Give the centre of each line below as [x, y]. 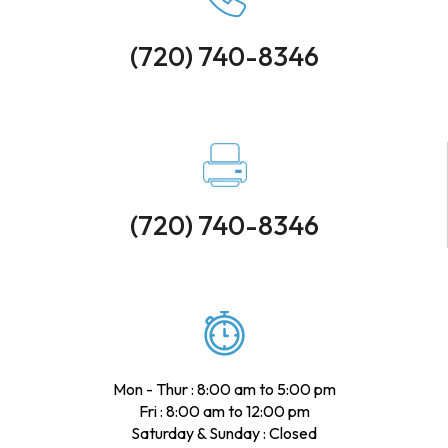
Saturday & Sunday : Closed [224, 432]
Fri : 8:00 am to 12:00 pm [224, 410]
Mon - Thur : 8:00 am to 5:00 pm [224, 388]
